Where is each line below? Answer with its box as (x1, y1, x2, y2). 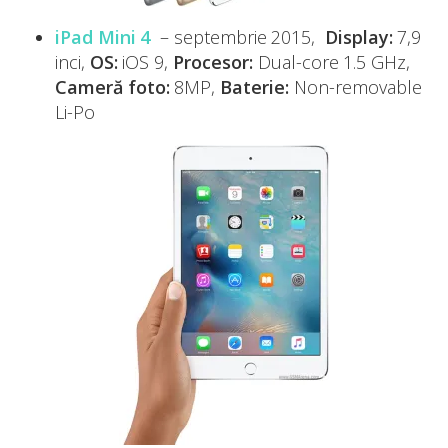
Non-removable (289, 75, 422, 99)
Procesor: (172, 50, 253, 74)
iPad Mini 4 (55, 25, 151, 49)
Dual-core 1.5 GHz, (252, 50, 410, 74)
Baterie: (220, 75, 290, 99)
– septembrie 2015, (155, 25, 325, 49)
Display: (324, 25, 393, 49)
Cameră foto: (55, 75, 170, 99)
